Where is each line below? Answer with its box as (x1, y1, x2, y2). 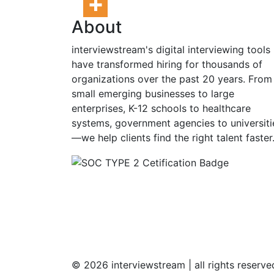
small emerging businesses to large (72, 87, 234, 100)
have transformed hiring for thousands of (72, 57, 262, 70)
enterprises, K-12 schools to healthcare (72, 102, 251, 114)
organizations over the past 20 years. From (72, 72, 272, 85)
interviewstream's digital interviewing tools (72, 43, 270, 56)
